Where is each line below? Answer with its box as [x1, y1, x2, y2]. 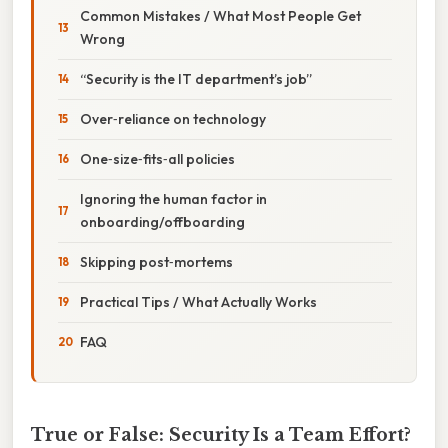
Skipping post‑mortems [80, 252, 233, 271]
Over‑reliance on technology [80, 109, 266, 128]
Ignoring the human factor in [80, 189, 267, 208]
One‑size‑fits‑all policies [80, 149, 235, 168]
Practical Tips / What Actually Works [80, 292, 317, 311]
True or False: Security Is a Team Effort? [31, 423, 411, 446]
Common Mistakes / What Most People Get [80, 6, 361, 25]
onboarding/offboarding [80, 212, 245, 231]
